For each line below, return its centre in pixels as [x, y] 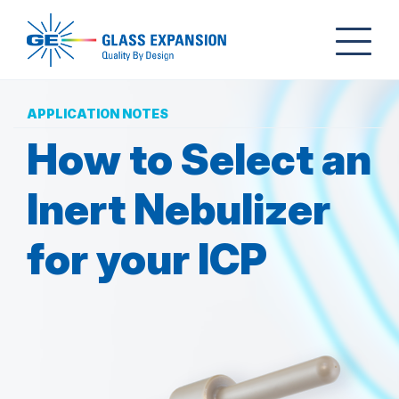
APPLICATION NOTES [98, 114]
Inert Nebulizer [179, 209]
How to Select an [199, 159]
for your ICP [147, 259]
